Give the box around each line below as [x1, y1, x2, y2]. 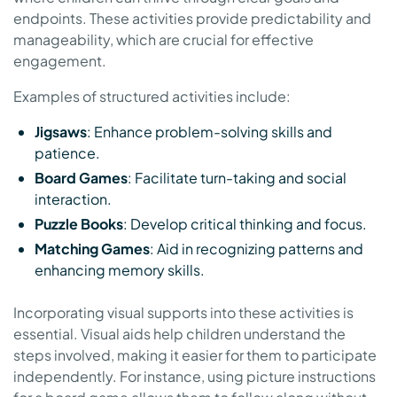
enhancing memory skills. [35, 261, 205, 280]
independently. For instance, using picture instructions [13, 367, 376, 386]
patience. [35, 144, 100, 163]
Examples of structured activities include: [13, 87, 291, 106]
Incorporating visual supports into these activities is [13, 303, 354, 323]
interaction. [35, 190, 112, 209]
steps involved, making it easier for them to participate [13, 346, 377, 365]
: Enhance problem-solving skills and [87, 122, 332, 142]
